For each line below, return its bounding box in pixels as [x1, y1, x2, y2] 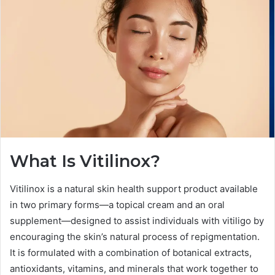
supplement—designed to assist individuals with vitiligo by [10, 214, 264, 227]
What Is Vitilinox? [10, 151, 160, 172]
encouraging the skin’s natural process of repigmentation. [10, 230, 260, 242]
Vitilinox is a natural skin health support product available [10, 182, 258, 195]
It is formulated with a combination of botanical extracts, [10, 246, 252, 258]
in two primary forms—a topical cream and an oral [10, 198, 225, 211]
